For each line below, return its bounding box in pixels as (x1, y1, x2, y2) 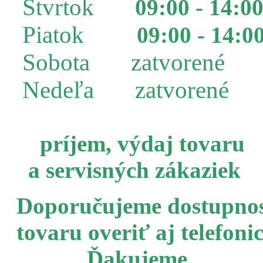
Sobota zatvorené (22, 49, 225, 76)
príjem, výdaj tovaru (34, 130, 245, 156)
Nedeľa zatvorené (22, 76, 229, 103)
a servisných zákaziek (5, 157, 241, 183)
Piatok (5, 21, 84, 48)
